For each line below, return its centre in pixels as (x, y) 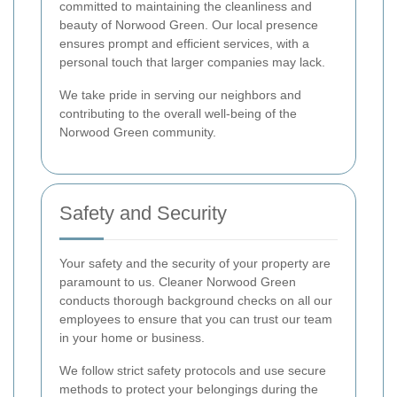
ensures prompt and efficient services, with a (184, 43)
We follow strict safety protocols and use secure (193, 370)
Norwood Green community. (138, 132)
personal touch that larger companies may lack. (192, 62)
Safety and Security (143, 213)
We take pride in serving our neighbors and (180, 94)
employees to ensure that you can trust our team (196, 319)
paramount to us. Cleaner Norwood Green (178, 281)
